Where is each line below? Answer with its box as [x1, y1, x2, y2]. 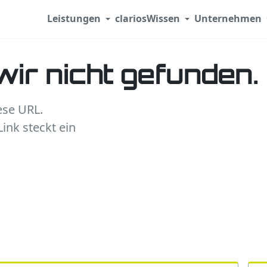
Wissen [147, 12, 180, 25]
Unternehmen [194, 12, 262, 25]
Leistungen [47, 12, 101, 25]
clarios [115, 12, 147, 25]
